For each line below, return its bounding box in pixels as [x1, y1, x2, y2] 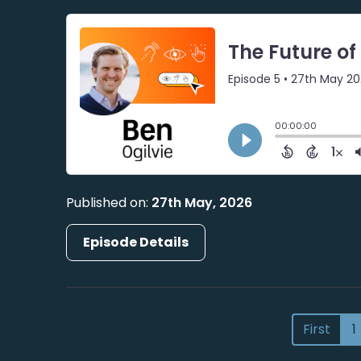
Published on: [66, 193, 152, 212]
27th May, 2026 [151, 193, 253, 212]
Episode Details [83, 232, 189, 251]
